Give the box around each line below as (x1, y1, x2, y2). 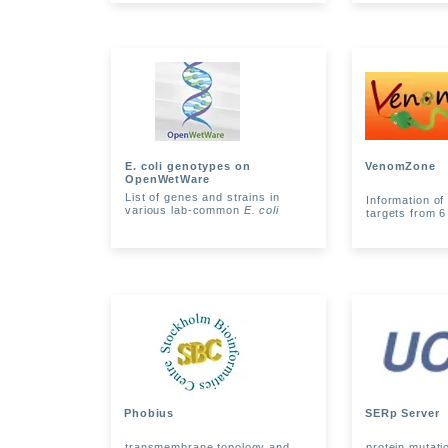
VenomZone (365, 160, 436, 172)
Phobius (124, 407, 175, 419)
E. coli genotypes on (125, 160, 251, 172)
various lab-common (125, 204, 244, 216)
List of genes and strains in (125, 191, 280, 203)
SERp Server (365, 407, 440, 419)
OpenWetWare (125, 173, 210, 185)
